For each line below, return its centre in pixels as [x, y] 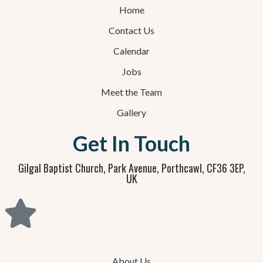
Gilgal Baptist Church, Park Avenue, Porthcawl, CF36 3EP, [131, 168]
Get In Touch [131, 143]
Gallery [131, 112]
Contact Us [131, 30]
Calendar [131, 50]
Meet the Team [131, 92]
